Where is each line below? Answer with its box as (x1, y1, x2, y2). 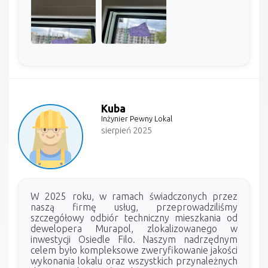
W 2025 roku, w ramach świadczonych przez (31, 190, 237, 202)
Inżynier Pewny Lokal (101, 114, 173, 123)
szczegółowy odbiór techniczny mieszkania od (31, 212, 237, 223)
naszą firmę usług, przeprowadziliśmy (31, 201, 237, 212)
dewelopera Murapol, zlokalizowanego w (31, 223, 237, 234)
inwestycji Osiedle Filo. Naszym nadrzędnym (31, 233, 237, 245)
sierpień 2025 (101, 125, 153, 135)
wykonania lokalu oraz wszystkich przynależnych (31, 255, 237, 266)
